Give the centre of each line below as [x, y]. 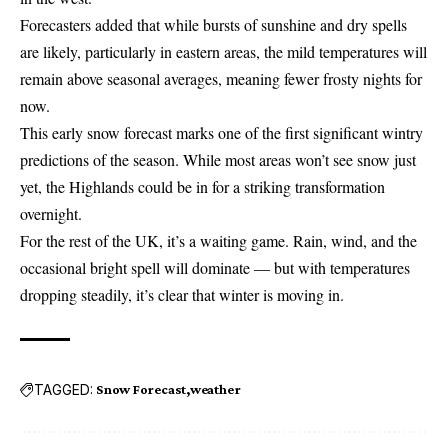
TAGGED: [63, 389]
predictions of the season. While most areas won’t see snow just [218, 160]
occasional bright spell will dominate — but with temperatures [215, 268]
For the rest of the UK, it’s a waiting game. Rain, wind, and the [218, 241]
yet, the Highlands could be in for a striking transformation [202, 187]
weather [215, 389]
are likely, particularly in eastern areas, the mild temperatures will [223, 52]
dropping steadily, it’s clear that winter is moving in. [182, 295]
